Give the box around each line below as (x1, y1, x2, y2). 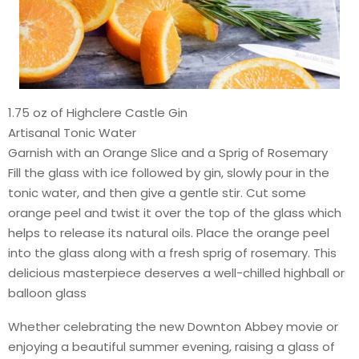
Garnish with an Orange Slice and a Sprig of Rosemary (8, 144, 328, 162)
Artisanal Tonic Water (8, 124, 136, 142)
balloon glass (8, 284, 87, 302)
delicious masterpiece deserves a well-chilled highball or (8, 264, 345, 282)
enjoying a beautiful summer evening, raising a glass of (8, 338, 335, 356)
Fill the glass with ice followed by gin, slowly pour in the (8, 164, 329, 182)
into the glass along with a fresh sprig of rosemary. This (8, 244, 337, 262)
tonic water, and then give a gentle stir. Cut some (8, 184, 306, 202)
